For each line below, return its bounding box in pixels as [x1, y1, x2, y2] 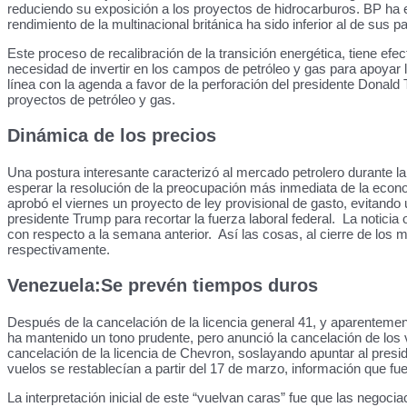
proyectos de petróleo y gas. [7, 92, 175, 107]
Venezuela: [7, 275, 101, 295]
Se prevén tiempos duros [101, 275, 318, 295]
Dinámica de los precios [7, 125, 216, 145]
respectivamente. [7, 242, 114, 257]
